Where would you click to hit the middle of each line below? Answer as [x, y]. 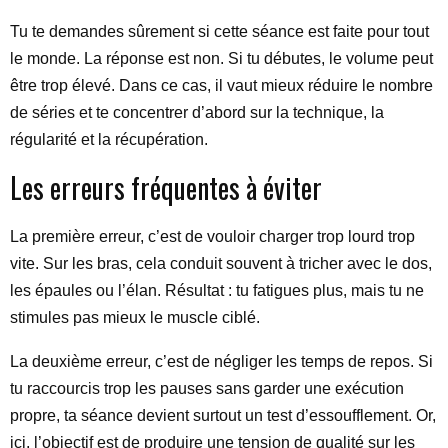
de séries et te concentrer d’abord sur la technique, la [197, 112]
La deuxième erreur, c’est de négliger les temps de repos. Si [221, 361]
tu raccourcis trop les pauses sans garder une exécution [207, 388]
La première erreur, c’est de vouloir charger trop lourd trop [212, 236]
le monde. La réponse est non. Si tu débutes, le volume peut [221, 58]
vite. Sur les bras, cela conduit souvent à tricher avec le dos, [221, 263]
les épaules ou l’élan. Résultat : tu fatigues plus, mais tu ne [217, 290]
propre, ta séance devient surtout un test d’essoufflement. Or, [223, 415]
